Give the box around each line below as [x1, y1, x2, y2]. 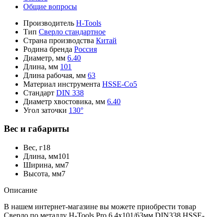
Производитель [23, 18, 74, 27]
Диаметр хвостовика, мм [23, 97, 105, 106]
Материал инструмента [23, 79, 100, 88]
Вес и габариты [4, 124, 69, 134]
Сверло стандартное [39, 27, 106, 36]
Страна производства [23, 36, 94, 45]
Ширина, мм [23, 161, 65, 170]
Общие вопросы [23, 2, 77, 11]
